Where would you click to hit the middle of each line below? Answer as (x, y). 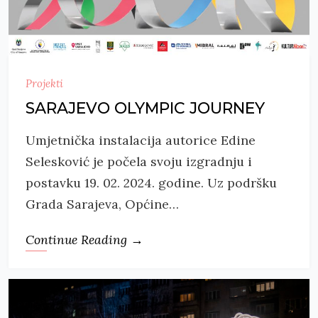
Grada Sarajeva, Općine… (102, 204)
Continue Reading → (84, 239)
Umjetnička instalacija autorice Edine (141, 140)
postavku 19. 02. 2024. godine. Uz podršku (151, 182)
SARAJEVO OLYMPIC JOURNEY (145, 108)
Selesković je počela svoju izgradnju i (139, 161)
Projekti (44, 83)
